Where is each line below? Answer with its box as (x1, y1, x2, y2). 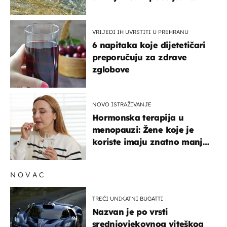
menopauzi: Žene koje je (92, 124, 194, 135)
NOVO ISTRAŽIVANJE (92, 100, 152, 108)
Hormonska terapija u (92, 112, 183, 123)
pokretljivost (92, 4, 144, 14)
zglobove (92, 64, 130, 74)
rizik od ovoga (92, 148, 153, 159)
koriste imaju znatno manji (92, 136, 205, 147)
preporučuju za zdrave (92, 52, 187, 62)
